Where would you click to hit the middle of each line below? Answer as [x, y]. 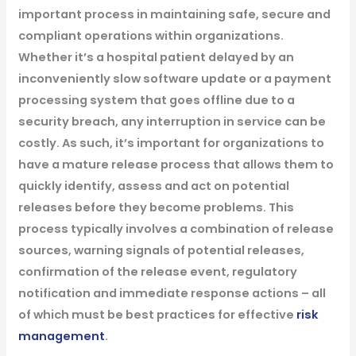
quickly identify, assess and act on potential [153, 186]
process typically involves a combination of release [176, 228]
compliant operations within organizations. [151, 35]
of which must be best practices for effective [157, 314]
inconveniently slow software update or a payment [174, 78]
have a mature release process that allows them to [176, 164]
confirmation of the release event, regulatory [157, 271]
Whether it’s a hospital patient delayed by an [156, 57]
